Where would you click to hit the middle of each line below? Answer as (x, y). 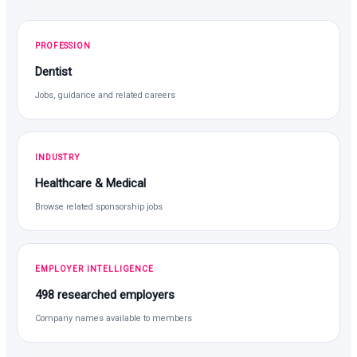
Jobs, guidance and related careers (106, 95)
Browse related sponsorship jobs (99, 206)
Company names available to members (114, 318)
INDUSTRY (58, 157)
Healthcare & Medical (91, 183)
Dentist (54, 71)
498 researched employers (105, 294)
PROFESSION (63, 45)
